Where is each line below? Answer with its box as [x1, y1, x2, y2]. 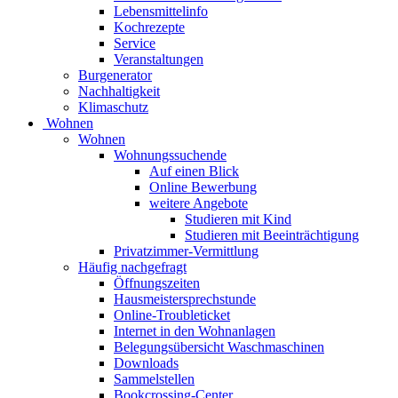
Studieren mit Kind [185, 211, 291, 227]
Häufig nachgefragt [78, 259, 187, 275]
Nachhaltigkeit [78, 84, 160, 99]
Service [114, 36, 155, 52]
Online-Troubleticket [114, 307, 230, 323]
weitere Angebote [149, 195, 248, 211]
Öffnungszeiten [114, 275, 200, 291]
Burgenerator [78, 68, 152, 84]
